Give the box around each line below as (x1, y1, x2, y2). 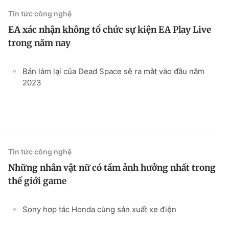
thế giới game (8, 175, 66, 187)
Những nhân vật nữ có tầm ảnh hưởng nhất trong (8, 162, 216, 173)
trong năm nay (8, 37, 71, 49)
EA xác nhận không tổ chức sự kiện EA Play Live (8, 24, 211, 35)
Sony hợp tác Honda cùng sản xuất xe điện (22, 204, 176, 214)
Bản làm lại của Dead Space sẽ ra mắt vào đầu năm (22, 66, 204, 76)
